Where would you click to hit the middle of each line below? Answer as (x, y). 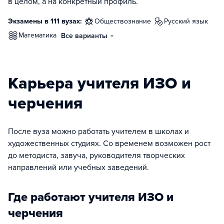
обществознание (125, 21)
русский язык (188, 21)
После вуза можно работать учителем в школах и (98, 131)
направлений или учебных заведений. (78, 167)
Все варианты (84, 36)
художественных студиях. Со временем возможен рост (109, 143)
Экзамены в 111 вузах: (45, 21)
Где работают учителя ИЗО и (91, 197)
